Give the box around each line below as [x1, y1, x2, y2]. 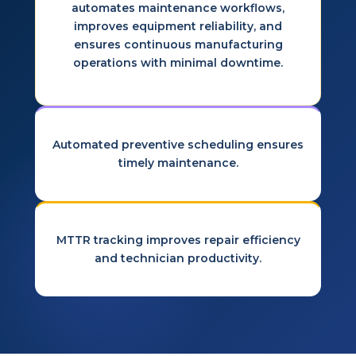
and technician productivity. [95, 251, 261, 266]
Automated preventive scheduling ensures [52, 137, 304, 153]
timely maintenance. [118, 156, 238, 171]
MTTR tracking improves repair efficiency [56, 233, 300, 248]
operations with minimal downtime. [73, 55, 283, 70]
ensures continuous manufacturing [73, 37, 283, 52]
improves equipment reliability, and [74, 18, 282, 33]
